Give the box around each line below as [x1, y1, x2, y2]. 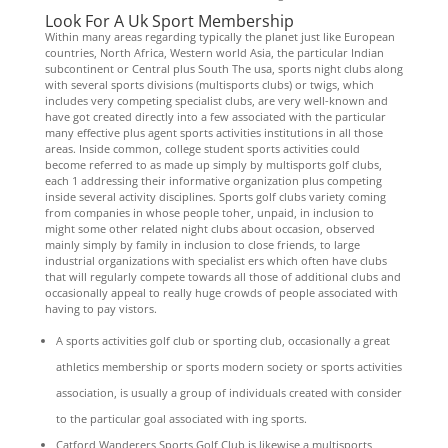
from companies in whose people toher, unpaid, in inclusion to [44, 205, 374, 220]
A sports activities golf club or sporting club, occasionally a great [55, 333, 390, 348]
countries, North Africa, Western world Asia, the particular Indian [44, 45, 384, 60]
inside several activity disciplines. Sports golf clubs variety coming [44, 189, 386, 204]
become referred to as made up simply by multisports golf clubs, [44, 157, 382, 172]
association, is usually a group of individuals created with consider [55, 385, 402, 400]
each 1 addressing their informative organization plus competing [44, 173, 382, 188]
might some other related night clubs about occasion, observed [44, 221, 375, 236]
